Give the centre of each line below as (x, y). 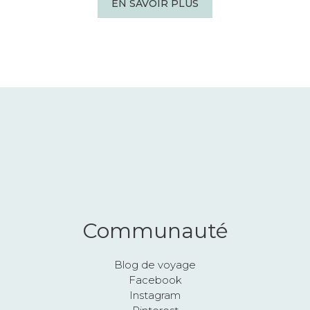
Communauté (155, 230)
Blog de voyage (155, 264)
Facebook (155, 280)
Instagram (155, 295)
